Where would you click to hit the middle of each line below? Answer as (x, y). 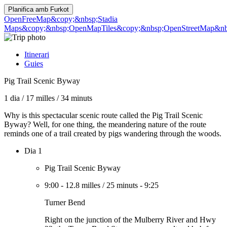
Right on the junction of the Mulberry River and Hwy (130, 220)
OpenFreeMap (27, 19)
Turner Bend (65, 202)
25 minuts (122, 185)
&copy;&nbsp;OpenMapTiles (69, 28)
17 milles (40, 98)
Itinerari (37, 54)
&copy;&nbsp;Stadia (84, 19)
